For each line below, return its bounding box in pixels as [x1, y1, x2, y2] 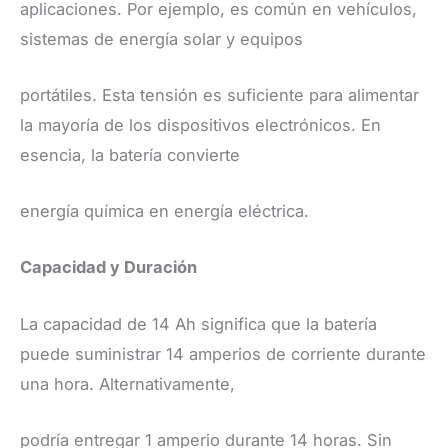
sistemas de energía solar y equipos [20, 28, 303, 49]
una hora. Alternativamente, [20, 373, 235, 394]
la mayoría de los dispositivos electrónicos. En [20, 114, 381, 135]
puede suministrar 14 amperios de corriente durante [20, 343, 426, 364]
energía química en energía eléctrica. [20, 201, 309, 222]
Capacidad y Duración [20, 257, 197, 278]
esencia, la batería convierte [20, 144, 240, 165]
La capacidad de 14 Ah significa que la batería [20, 313, 377, 334]
